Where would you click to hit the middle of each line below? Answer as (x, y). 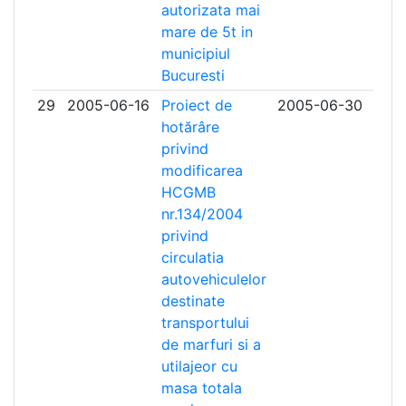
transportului (205, 323)
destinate (193, 301)
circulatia (192, 257)
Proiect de (196, 105)
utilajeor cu (199, 366)
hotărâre (190, 127)
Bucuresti (193, 75)
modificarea (202, 170)
